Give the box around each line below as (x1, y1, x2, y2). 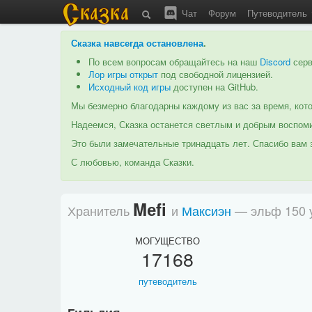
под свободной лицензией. (158, 68, 273, 81)
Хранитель (67, 201, 133, 219)
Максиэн (181, 201, 231, 219)
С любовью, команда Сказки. (71, 155, 194, 169)
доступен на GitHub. (171, 80, 258, 93)
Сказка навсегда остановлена (71, 36, 203, 49)
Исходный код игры (88, 80, 171, 93)
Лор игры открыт (88, 68, 158, 81)
